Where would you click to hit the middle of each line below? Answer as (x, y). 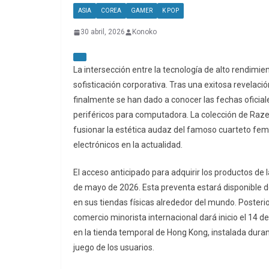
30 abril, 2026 (103, 32)
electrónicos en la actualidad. (128, 145)
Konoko (144, 32)
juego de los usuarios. (114, 248)
